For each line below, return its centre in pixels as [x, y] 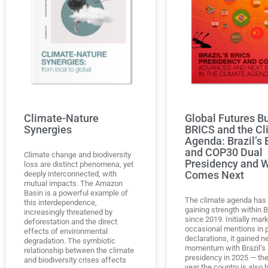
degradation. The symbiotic [70, 240]
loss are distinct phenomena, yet [79, 164]
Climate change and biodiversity [77, 154]
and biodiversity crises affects [75, 260]
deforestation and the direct [71, 221]
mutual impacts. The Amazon [73, 183]
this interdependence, [60, 202]
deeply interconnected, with [70, 173]
